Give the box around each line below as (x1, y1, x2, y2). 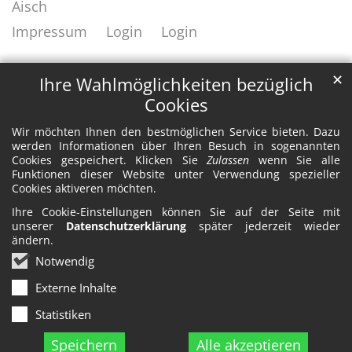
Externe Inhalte (35, 280, 116, 296)
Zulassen (207, 152, 250, 168)
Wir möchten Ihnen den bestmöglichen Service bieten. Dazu (12, 124, 340, 140)
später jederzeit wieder (186, 218, 340, 234)
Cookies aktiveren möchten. (12, 181, 156, 196)
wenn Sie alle (249, 152, 341, 168)
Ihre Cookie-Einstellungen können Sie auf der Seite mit (12, 204, 340, 220)
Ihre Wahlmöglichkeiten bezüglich (38, 73, 313, 97)
